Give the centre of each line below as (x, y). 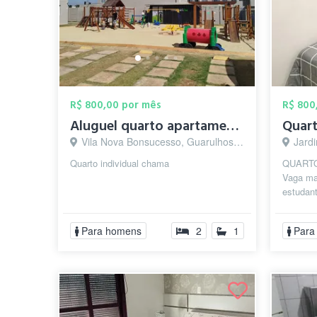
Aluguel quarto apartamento (233, 126)
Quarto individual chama (120, 163)
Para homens (112, 231)
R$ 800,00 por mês (116, 105)
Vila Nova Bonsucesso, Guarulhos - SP (158, 142)
